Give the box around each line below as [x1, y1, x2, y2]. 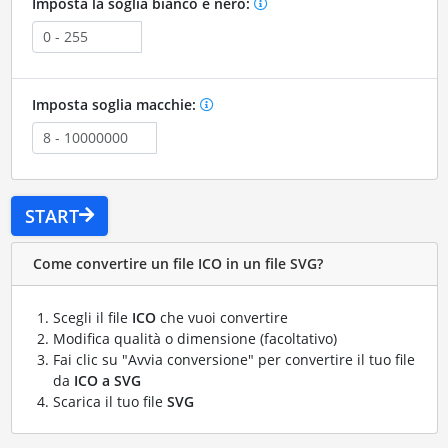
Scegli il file [52, 307, 132, 327]
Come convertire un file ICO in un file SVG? [32, 254, 323, 274]
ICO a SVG [73, 370, 141, 390]
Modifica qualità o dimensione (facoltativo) [52, 328, 337, 348]
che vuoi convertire [155, 307, 288, 327]
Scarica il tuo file [52, 391, 167, 411]
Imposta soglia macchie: [31, 94, 200, 114]
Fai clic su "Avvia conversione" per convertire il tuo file [52, 349, 415, 369]
